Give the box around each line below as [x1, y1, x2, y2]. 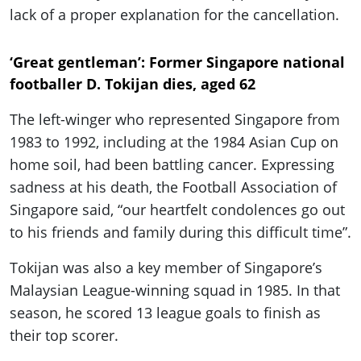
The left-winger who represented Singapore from [10, 110, 340, 130]
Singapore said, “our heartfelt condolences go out [10, 200, 345, 220]
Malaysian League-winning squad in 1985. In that [10, 280, 340, 301]
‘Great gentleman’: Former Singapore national [10, 52, 345, 73]
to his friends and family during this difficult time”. [10, 222, 351, 243]
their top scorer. [10, 326, 118, 346]
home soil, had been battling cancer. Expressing [10, 155, 334, 175]
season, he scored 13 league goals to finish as [10, 303, 321, 323]
